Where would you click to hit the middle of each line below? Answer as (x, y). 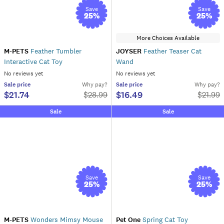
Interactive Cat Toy (33, 61)
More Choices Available (168, 38)
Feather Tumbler (55, 51)
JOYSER (129, 51)
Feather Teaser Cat (171, 51)
